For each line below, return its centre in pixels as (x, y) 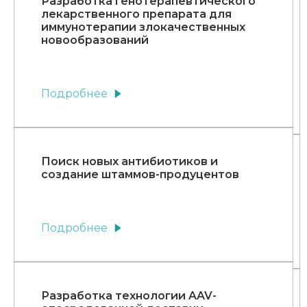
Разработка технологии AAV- (129, 296)
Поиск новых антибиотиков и (130, 162)
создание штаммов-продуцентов (140, 175)
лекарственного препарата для (136, 14)
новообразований (95, 40)
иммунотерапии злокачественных (143, 27)
